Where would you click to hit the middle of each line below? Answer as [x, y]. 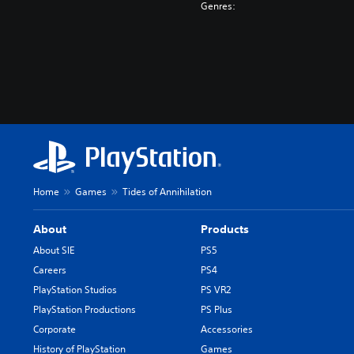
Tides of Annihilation [167, 191]
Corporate [55, 329]
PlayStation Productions [85, 309]
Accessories [227, 329]
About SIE [54, 250]
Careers [50, 269]
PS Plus [217, 309]
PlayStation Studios [75, 289]
